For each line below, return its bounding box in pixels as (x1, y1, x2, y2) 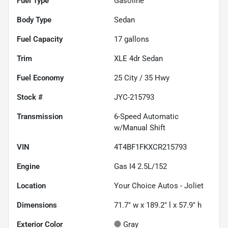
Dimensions (17, 201, 57, 210)
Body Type (17, 15, 51, 25)
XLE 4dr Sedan (114, 54, 163, 64)
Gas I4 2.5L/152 (114, 162, 167, 172)
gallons (122, 35, 149, 44)
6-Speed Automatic (114, 112, 179, 122)
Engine (17, 162, 40, 172)
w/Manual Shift (114, 123, 165, 133)
